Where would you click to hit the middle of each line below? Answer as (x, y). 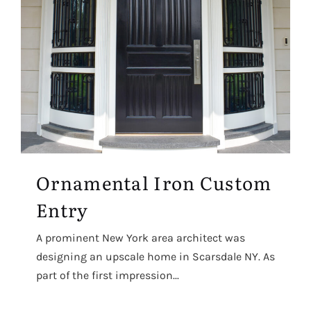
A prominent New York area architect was (141, 237)
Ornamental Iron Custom (154, 182)
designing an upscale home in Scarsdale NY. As (155, 256)
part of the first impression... (108, 275)
